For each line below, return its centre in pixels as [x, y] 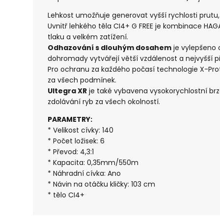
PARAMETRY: [70, 120]
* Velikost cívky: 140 [81, 130]
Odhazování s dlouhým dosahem [110, 48]
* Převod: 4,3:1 [71, 152]
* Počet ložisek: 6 [76, 141]
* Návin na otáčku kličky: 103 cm [102, 184]
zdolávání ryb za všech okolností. [104, 102]
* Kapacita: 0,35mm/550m [93, 163]
